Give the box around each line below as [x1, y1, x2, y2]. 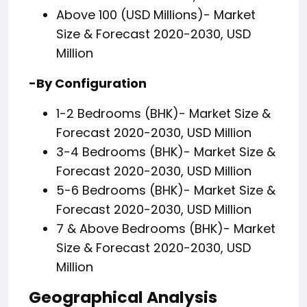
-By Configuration [29, 75, 147, 93]
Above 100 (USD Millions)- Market [56, 6, 256, 24]
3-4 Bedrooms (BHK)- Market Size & [56, 143, 275, 161]
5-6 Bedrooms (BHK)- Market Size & [56, 182, 275, 199]
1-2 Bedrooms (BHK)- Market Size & [56, 105, 271, 123]
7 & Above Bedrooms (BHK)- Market [56, 220, 275, 238]
